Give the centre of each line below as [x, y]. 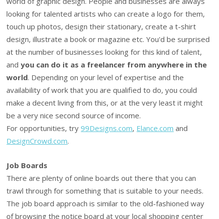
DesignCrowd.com [37, 141]
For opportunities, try [44, 128]
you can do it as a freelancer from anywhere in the [114, 64]
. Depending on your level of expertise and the [106, 77]
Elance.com [155, 128]
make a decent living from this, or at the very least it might [105, 102]
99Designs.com [107, 128]
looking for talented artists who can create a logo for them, [106, 13]
